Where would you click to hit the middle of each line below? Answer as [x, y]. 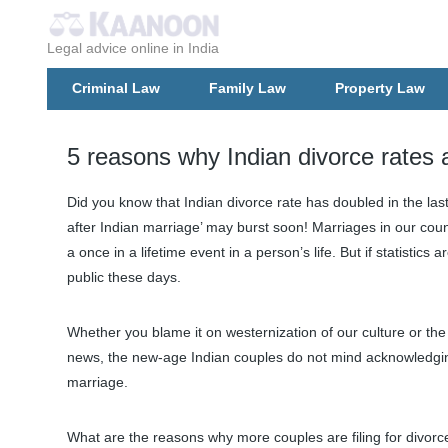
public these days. [124, 277]
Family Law [247, 88]
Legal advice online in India [133, 48]
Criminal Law [116, 88]
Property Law [380, 88]
